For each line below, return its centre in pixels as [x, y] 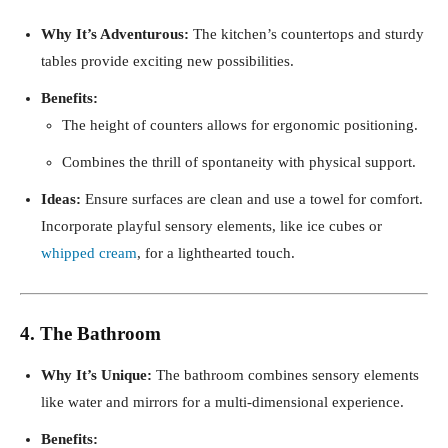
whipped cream [89, 252]
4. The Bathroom [90, 333]
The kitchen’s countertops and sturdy [306, 33]
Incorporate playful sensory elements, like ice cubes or [211, 225]
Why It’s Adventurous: [115, 33]
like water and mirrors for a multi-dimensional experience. [222, 401]
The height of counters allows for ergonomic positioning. [240, 124]
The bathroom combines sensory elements [285, 374]
